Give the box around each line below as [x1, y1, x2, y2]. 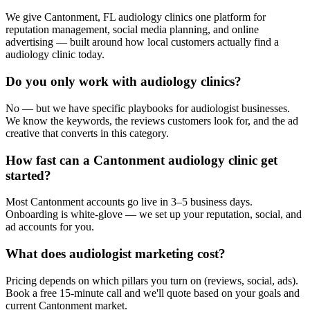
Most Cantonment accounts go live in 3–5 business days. [6, 196, 253, 208]
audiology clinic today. [6, 48, 104, 61]
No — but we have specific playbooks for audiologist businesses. [6, 102, 290, 114]
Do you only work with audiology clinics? [6, 74, 241, 89]
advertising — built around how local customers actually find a [6, 36, 279, 48]
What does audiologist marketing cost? [6, 246, 226, 262]
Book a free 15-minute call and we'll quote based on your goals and [6, 286, 300, 299]
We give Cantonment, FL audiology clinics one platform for [6, 11, 266, 24]
